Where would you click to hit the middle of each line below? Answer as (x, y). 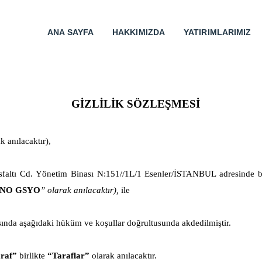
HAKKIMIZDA (139, 32)
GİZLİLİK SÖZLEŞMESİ (135, 104)
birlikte (33, 256)
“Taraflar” (68, 256)
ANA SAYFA (71, 32)
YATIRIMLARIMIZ (218, 32)
